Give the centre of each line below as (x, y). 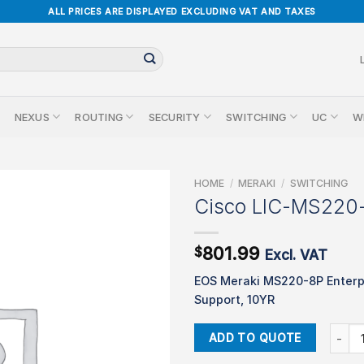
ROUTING (99, 117)
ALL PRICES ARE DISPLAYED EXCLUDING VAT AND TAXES (182, 11)
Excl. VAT (296, 254)
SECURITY (174, 117)
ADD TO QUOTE (255, 338)
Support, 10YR (234, 299)
